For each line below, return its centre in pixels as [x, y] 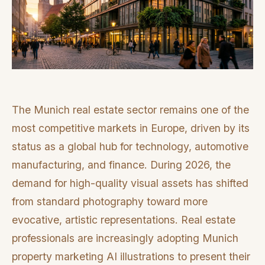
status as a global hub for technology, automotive [130, 147]
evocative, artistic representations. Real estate [124, 220]
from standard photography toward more [110, 202]
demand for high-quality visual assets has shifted [130, 183]
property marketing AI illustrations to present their [131, 257]
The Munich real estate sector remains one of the [130, 110]
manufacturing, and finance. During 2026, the [121, 165]
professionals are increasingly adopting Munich [125, 238]
